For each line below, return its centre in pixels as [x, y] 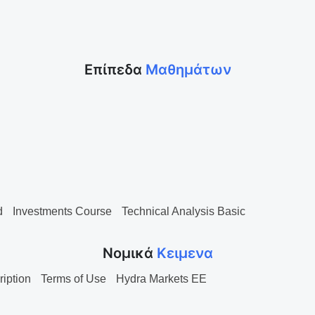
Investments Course [62, 211]
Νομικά [129, 253]
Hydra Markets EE [161, 279]
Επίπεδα [115, 70]
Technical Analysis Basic [184, 211]
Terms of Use [73, 279]
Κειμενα [185, 253]
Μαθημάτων [188, 70]
